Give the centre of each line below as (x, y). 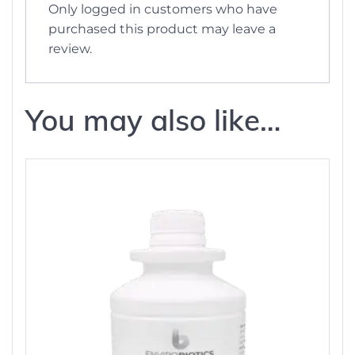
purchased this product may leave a (162, 29)
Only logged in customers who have (163, 10)
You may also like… (153, 120)
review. (70, 49)
